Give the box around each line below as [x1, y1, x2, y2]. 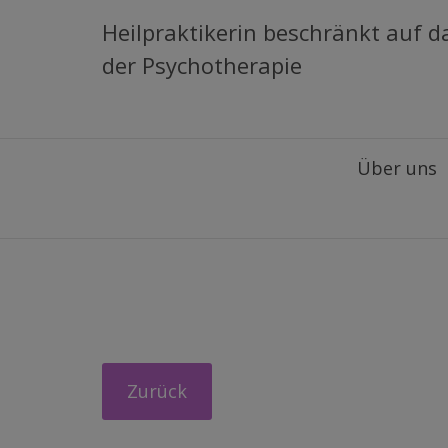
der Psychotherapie [102, 50, 302, 80]
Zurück [127, 379, 187, 403]
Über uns [357, 156, 437, 180]
